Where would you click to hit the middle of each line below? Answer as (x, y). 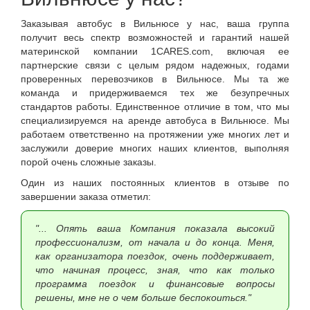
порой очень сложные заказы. (89, 162)
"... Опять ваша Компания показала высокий (155, 228)
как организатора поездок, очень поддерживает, (155, 256)
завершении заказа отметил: (86, 197)
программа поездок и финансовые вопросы (155, 284)
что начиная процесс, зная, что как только (155, 270)
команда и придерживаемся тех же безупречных (155, 93)
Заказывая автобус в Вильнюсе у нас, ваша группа (155, 24)
